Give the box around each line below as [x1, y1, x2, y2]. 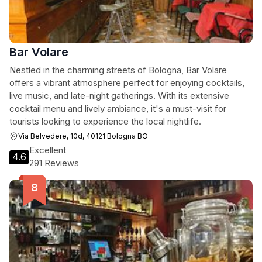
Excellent [29, 144, 66, 156]
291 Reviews [29, 157, 79, 168]
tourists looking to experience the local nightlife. [9, 116, 201, 127]
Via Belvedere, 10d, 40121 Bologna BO [18, 132, 148, 140]
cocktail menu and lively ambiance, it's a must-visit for [9, 103, 226, 114]
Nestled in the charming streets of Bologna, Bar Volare [9, 64, 227, 75]
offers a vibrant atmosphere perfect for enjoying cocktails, [9, 77, 244, 88]
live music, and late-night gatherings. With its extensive [9, 90, 229, 101]
